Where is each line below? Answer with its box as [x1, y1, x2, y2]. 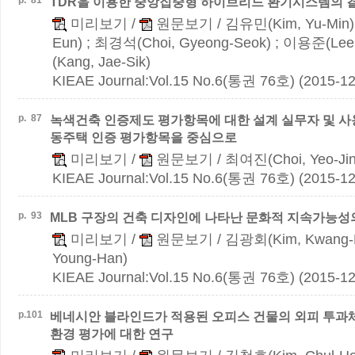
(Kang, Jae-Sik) [52, 54, 151, 70]
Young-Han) [52, 250, 128, 266]
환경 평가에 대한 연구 [50, 326, 174, 341]
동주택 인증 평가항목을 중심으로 [50, 130, 237, 144]
